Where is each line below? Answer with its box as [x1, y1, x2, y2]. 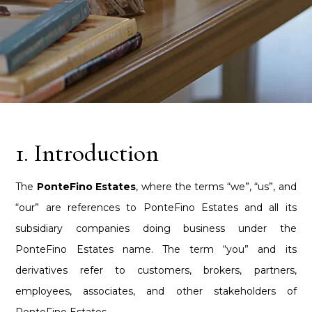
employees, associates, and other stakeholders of [15, 284, 297, 297]
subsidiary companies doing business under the [15, 221, 297, 235]
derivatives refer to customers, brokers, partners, [15, 263, 297, 276]
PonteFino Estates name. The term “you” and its [15, 242, 297, 256]
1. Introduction [15, 138, 159, 168]
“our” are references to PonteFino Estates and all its [15, 201, 297, 214]
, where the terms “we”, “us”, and [136, 180, 297, 193]
